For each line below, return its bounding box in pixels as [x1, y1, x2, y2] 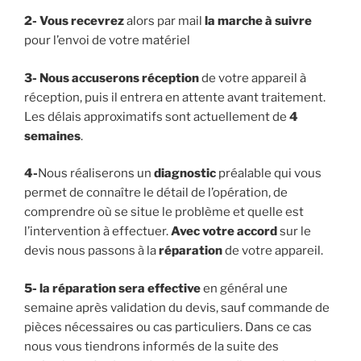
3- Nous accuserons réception [24, 70, 201, 85]
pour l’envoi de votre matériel [24, 33, 190, 48]
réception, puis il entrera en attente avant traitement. [24, 89, 326, 105]
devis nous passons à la [24, 243, 159, 258]
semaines [24, 128, 81, 143]
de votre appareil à [201, 70, 306, 85]
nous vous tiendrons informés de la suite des [24, 338, 279, 354]
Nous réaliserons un [38, 166, 154, 180]
